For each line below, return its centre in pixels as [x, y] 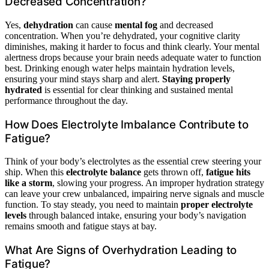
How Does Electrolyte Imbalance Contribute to [127, 124]
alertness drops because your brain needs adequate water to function [133, 57]
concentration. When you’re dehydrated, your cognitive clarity [122, 35]
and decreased [185, 25]
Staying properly [196, 79]
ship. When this [35, 172]
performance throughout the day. [66, 100]
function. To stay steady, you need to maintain [93, 205]
